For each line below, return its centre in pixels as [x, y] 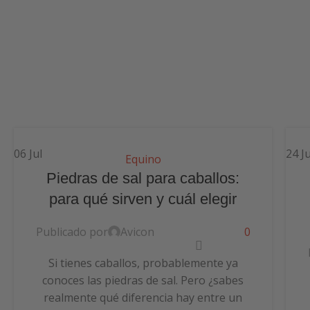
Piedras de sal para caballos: [143, 178]
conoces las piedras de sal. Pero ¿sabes [143, 280]
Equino [143, 159]
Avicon [137, 231]
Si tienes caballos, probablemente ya [143, 263]
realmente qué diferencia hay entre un [143, 297]
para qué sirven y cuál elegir [143, 199]
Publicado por [72, 231]
